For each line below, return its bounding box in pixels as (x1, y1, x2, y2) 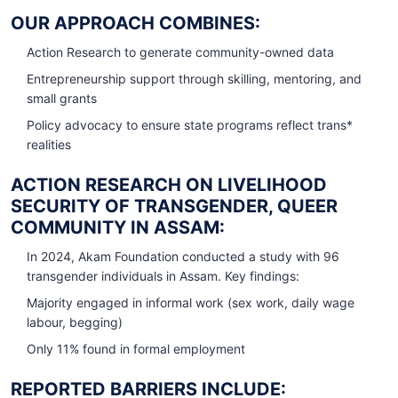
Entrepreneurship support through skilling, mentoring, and (27, 71, 362, 87)
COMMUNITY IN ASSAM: (11, 217, 225, 239)
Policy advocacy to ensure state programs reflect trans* (27, 117, 353, 133)
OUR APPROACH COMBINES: (11, 12, 260, 35)
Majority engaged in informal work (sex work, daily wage (27, 295, 354, 311)
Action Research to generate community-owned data (27, 44, 334, 60)
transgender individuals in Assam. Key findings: (27, 268, 299, 284)
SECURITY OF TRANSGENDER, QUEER (11, 195, 338, 218)
